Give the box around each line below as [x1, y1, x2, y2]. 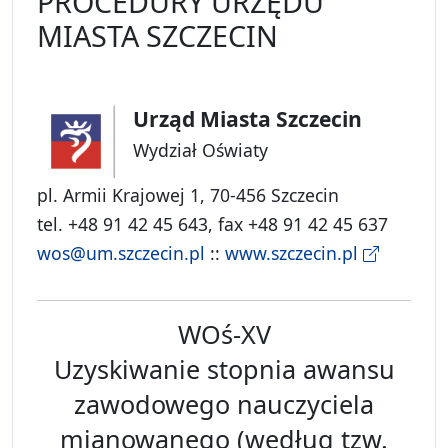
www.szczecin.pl [225, 241, 363, 266]
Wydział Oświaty [132, 138, 268, 163]
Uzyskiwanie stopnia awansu [53, 352, 395, 387]
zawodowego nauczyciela [74, 387, 374, 422]
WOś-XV [177, 317, 271, 352]
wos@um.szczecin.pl [37, 241, 205, 266]
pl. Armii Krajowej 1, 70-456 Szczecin [37, 183, 339, 208]
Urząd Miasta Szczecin [132, 104, 362, 134]
